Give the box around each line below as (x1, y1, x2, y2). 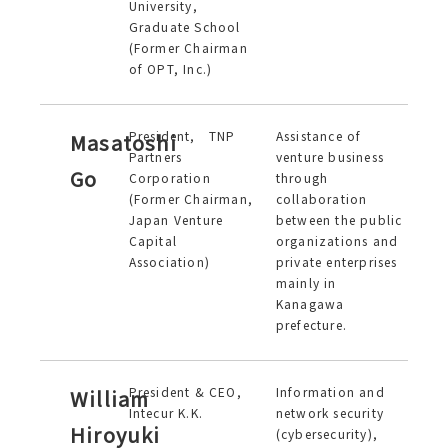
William (70, 384, 150, 413)
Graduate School (128, 18, 241, 35)
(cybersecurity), (275, 425, 378, 442)
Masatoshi (70, 128, 177, 157)
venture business (275, 148, 384, 165)
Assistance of (275, 127, 362, 144)
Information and (275, 383, 385, 400)
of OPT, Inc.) (128, 60, 213, 77)
